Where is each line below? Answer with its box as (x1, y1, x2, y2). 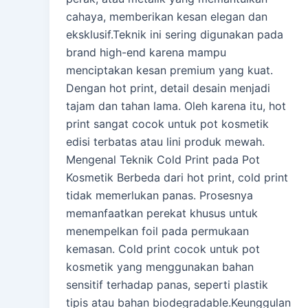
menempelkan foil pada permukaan (66, 224, 249, 239)
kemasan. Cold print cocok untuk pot (66, 242, 260, 256)
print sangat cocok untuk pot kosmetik (66, 117, 269, 131)
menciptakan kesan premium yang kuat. (66, 63, 273, 78)
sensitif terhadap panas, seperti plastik (66, 278, 268, 292)
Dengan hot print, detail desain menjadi (66, 81, 270, 96)
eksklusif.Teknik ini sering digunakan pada (66, 27, 283, 42)
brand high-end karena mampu (66, 45, 226, 60)
